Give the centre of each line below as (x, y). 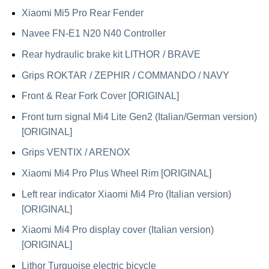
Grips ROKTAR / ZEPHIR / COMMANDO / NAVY (125, 75)
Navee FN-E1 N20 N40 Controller (93, 34)
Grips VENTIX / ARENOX (76, 153)
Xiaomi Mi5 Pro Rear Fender (82, 13)
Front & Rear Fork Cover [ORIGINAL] (100, 96)
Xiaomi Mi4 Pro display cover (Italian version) (117, 230)
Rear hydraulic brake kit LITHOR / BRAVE (111, 55)
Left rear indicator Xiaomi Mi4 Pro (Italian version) (126, 194)
